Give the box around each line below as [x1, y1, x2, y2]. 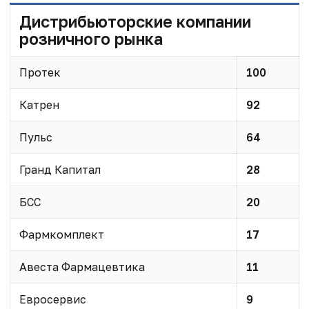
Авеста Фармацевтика [19, 259, 145, 274]
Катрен [19, 97, 59, 112]
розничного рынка [19, 28, 163, 48]
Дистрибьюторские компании [19, 11, 251, 31]
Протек [19, 65, 61, 79]
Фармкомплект [19, 227, 104, 241]
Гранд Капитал [19, 162, 101, 177]
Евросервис [19, 292, 86, 306]
